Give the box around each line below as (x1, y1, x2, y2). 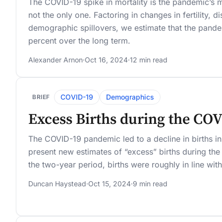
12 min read (130, 55, 167, 64)
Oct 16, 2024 (85, 55, 128, 64)
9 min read (133, 179, 167, 188)
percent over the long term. (28, 36, 130, 46)
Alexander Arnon (28, 55, 83, 64)
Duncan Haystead (28, 179, 86, 188)
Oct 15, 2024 (88, 179, 131, 188)
